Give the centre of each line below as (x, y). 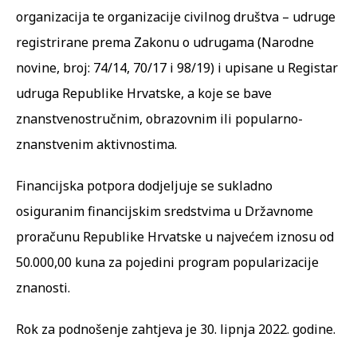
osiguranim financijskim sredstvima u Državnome (165, 211)
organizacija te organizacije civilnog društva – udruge (176, 16)
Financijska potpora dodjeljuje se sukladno (144, 185)
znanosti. (43, 287)
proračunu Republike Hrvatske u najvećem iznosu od (175, 236)
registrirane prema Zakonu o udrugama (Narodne (165, 42)
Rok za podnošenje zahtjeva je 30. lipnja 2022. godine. (176, 329)
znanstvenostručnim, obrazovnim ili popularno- (159, 118)
